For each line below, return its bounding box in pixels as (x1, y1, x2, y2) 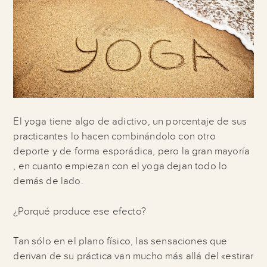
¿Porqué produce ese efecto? (13, 205, 146, 218)
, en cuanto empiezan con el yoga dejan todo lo (13, 160, 228, 173)
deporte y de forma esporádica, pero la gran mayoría (13, 145, 250, 158)
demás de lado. (13, 175, 83, 188)
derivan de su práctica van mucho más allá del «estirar (13, 250, 254, 263)
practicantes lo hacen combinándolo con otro (13, 131, 216, 143)
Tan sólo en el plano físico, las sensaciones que (13, 235, 228, 248)
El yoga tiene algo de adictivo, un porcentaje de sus (13, 116, 247, 128)
